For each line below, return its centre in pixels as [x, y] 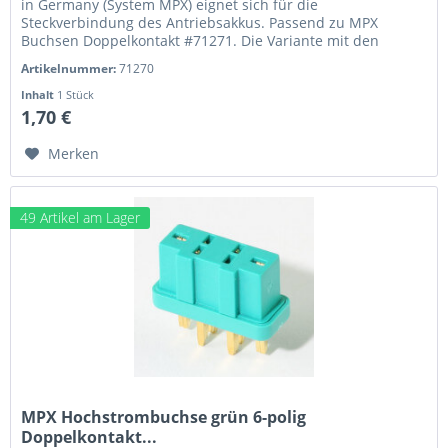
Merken [74, 154]
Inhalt [39, 95]
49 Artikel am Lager [80, 218]
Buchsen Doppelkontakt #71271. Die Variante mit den [200, 41]
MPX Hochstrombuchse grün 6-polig [164, 417]
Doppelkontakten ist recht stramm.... [144, 59]
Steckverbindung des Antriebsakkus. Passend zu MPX [200, 23]
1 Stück [76, 95]
